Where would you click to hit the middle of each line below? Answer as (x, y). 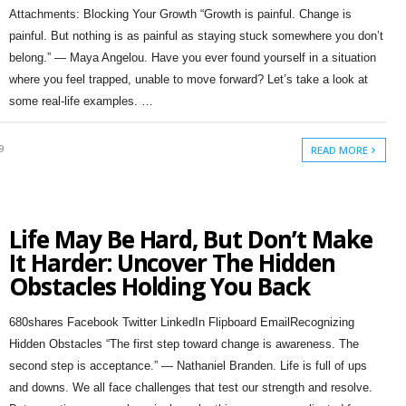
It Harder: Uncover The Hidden (172, 263)
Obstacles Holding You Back (159, 286)
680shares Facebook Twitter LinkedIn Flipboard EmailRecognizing (181, 322)
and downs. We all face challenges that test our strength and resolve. (190, 387)
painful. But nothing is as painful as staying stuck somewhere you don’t (196, 36)
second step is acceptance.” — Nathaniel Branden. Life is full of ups (188, 366)
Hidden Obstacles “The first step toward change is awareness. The (184, 344)
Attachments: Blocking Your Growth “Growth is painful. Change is (180, 14)
